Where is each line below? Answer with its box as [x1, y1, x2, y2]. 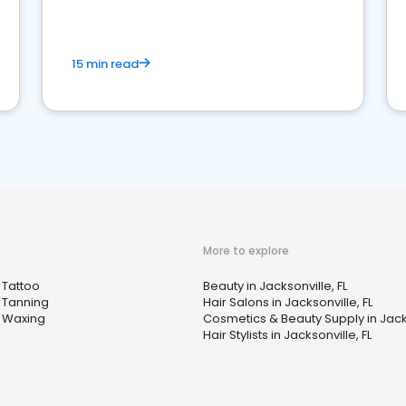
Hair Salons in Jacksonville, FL [203, 294, 372, 311]
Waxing [2, 310, 45, 327]
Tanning [2, 294, 49, 311]
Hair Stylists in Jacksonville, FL [203, 326, 372, 343]
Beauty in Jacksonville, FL [203, 277, 347, 295]
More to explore [203, 243, 289, 258]
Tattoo [2, 277, 40, 295]
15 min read [72, 55, 139, 72]
